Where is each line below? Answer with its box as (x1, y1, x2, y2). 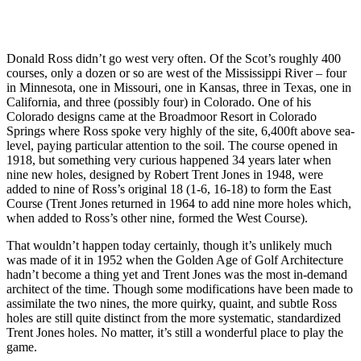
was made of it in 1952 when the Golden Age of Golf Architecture (6, 252, 343, 267)
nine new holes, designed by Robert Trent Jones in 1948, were (6, 167, 323, 181)
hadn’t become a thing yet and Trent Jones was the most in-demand (6, 267, 347, 281)
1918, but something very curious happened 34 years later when (6, 152, 331, 167)
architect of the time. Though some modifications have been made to (6, 281, 353, 296)
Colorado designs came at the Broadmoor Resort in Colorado (6, 109, 317, 123)
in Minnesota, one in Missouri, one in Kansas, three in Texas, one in (6, 80, 351, 94)
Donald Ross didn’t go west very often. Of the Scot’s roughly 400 (6, 51, 341, 65)
